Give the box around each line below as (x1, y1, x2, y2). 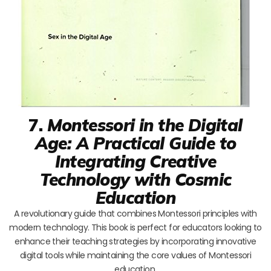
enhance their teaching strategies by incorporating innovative (15, 235, 256, 247)
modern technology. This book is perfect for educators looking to (9, 221, 262, 233)
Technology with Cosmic (39, 168, 232, 190)
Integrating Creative (54, 150, 217, 172)
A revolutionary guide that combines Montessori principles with (14, 207, 257, 220)
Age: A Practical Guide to (34, 132, 237, 154)
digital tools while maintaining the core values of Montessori (19, 249, 252, 261)
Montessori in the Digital (47, 114, 243, 135)
